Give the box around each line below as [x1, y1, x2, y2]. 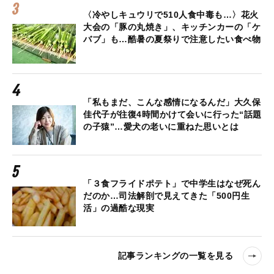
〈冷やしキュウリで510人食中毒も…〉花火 [83, 9, 259, 20]
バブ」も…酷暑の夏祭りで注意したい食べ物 [83, 34, 261, 44]
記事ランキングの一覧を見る [117, 251, 233, 261]
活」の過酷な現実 [83, 202, 154, 213]
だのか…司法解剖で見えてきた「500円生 [83, 190, 250, 201]
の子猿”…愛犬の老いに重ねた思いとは [83, 121, 239, 131]
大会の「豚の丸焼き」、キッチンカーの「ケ [83, 21, 261, 32]
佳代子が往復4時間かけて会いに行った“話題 [83, 109, 262, 119]
